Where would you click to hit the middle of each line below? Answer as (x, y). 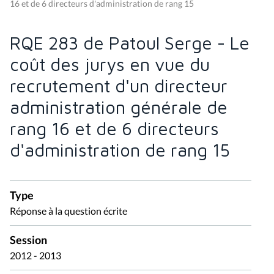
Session (28, 240)
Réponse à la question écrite (68, 211)
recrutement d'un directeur (119, 86)
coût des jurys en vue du (110, 65)
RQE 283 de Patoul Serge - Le (130, 43)
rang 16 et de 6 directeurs (114, 129)
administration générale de (119, 107)
